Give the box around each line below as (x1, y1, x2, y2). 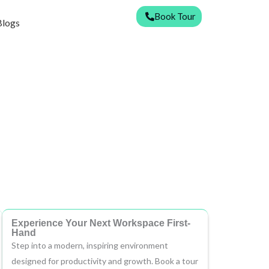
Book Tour (154, 11, 196, 22)
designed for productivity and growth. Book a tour (11, 256, 198, 266)
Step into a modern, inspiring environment (11, 240, 168, 250)
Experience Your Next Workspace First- (11, 218, 190, 228)
